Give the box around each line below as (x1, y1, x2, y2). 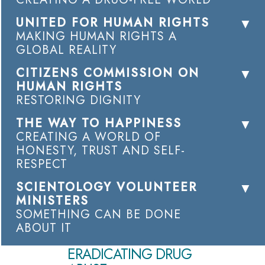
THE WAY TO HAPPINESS (16, 115, 182, 132)
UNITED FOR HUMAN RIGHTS (16, 14, 209, 32)
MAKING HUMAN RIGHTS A (16, 28, 177, 46)
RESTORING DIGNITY (16, 92, 141, 109)
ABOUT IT (16, 219, 72, 237)
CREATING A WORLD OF (16, 128, 161, 146)
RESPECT (16, 156, 67, 173)
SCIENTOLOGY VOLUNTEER (16, 179, 197, 196)
